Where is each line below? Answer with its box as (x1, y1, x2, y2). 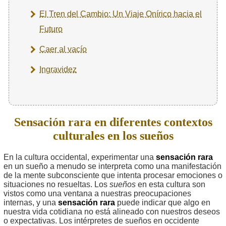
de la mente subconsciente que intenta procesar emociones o (4, 171, 222, 180)
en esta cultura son (136, 180, 205, 189)
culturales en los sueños (52, 129, 174, 142)
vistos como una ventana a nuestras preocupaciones (4, 189, 191, 198)
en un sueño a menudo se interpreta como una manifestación (4, 161, 221, 171)
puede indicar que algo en (115, 198, 210, 207)
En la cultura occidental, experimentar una (4, 152, 156, 161)
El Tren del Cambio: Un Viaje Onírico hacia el (39, 9, 202, 18)
